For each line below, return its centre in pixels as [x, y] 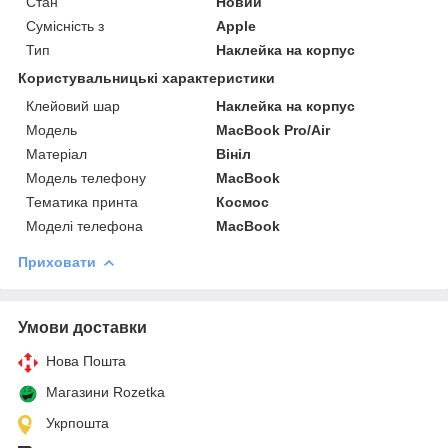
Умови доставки [82, 327]
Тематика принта [82, 201]
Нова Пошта [86, 360]
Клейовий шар [73, 105]
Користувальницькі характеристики [146, 77]
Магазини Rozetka [105, 391]
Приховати [57, 261]
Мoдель [51, 129]
